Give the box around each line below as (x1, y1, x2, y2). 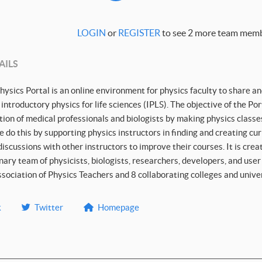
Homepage (98, 202, 139, 212)
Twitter (35, 202, 63, 212)
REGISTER (118, 27, 160, 39)
